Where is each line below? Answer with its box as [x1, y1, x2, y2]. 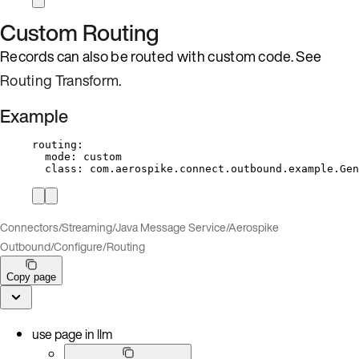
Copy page [6, 270, 56, 283]
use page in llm [32, 324, 112, 344]
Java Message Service [115, 218, 226, 236]
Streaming [62, 218, 112, 236]
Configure [54, 237, 103, 255]
